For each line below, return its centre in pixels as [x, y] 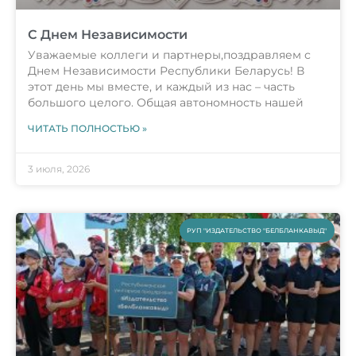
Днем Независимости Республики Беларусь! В [166, 71]
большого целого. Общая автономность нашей [166, 103]
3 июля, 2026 [59, 169]
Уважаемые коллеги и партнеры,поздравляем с [169, 55]
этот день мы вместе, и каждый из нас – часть [161, 87]
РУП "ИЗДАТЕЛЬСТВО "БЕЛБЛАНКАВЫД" [257, 230]
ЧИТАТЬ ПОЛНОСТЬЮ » [87, 129]
